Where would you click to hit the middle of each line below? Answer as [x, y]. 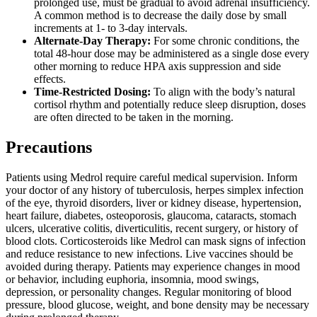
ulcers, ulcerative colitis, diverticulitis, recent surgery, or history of [152, 228]
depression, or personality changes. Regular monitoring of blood [149, 292]
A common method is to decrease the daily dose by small [160, 15]
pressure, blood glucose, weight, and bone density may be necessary [157, 304]
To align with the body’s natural [223, 91]
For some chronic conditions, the [225, 40]
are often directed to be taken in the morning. [134, 117]
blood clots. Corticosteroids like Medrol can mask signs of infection [156, 241]
